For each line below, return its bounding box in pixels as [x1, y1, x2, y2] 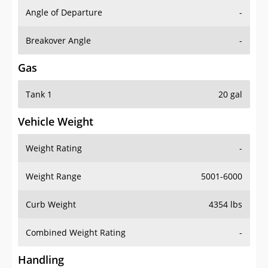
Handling [18, 240, 64, 255]
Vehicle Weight [18, 102, 93, 117]
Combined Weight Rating [26, 215, 126, 227]
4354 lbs [209, 187, 242, 199]
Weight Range [26, 159, 81, 170]
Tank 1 [26, 77, 52, 89]
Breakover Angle [26, 23, 91, 35]
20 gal [218, 77, 242, 89]
